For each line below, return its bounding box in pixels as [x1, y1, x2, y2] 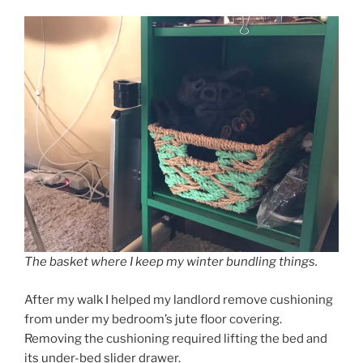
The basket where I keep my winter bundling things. [24, 254, 318, 270]
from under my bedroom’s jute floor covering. [24, 311, 282, 327]
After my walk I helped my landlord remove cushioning [24, 292, 333, 307]
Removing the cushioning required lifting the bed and [24, 331, 327, 346]
